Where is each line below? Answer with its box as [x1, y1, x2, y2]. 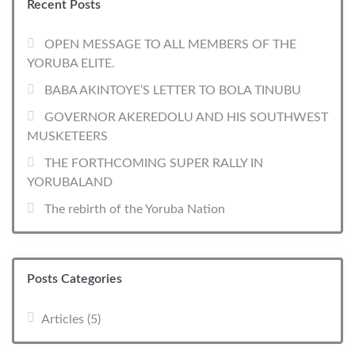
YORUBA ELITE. [27, 57, 115, 71]
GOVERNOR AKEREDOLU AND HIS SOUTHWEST [44, 111, 328, 124]
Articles [41, 312, 84, 326]
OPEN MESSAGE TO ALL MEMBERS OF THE [44, 38, 296, 52]
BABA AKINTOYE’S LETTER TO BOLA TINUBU [44, 84, 301, 97]
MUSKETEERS [27, 130, 108, 143]
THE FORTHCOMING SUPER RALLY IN [44, 157, 263, 170]
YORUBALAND [27, 176, 113, 189]
